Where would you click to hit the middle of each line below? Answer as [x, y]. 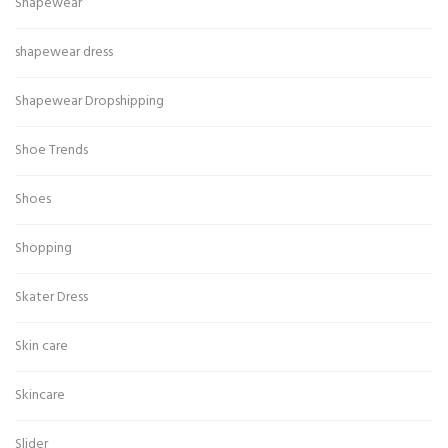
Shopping [43, 248]
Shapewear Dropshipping [89, 101]
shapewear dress [64, 52]
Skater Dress [51, 297]
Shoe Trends [51, 150]
